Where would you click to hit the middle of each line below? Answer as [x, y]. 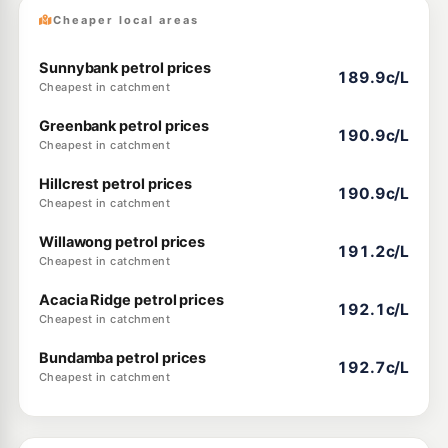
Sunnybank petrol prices [125, 68]
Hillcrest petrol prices [115, 184]
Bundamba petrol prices [122, 358]
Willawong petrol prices [122, 242]
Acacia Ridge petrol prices [131, 300]
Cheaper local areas [125, 20]
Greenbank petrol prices [124, 126]
